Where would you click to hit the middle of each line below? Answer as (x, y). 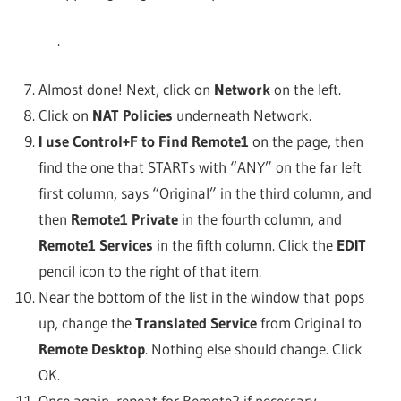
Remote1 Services (95, 244)
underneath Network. (242, 115)
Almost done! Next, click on (126, 89)
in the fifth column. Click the (244, 244)
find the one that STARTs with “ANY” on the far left (200, 166)
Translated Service (196, 322)
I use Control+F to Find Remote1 (143, 141)
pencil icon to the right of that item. (149, 270)
